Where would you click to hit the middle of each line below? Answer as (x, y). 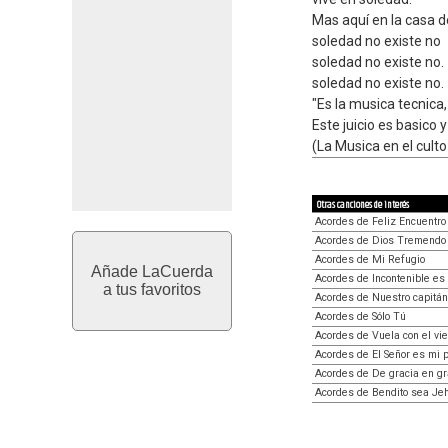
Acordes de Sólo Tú (360, 316)
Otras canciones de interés (363, 205)
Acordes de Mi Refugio (370, 259)
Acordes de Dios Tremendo (380, 240)
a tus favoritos (152, 289)
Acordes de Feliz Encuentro (380, 221)
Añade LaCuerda (152, 271)
